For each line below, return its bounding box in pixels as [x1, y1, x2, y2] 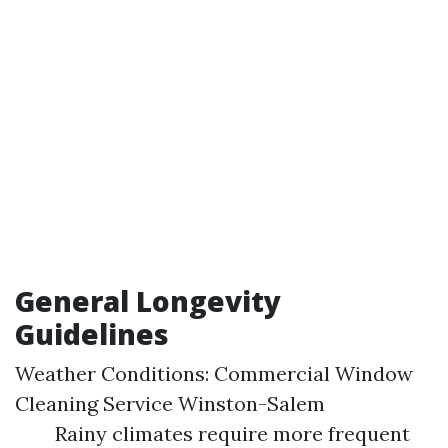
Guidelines [15, 315, 169, 353]
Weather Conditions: [15, 361, 214, 386]
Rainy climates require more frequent [55, 421, 410, 446]
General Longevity [15, 282, 281, 320]
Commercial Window [214, 361, 413, 386]
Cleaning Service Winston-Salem [15, 391, 325, 416]
